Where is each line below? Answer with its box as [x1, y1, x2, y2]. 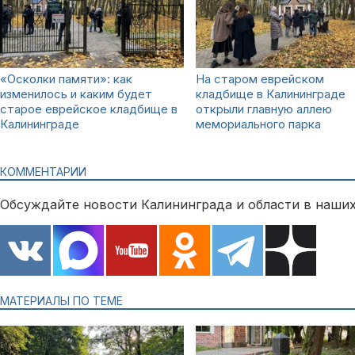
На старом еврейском [196, 71, 324, 86]
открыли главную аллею [196, 101, 332, 116]
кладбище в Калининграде [196, 86, 345, 101]
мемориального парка [196, 116, 321, 132]
